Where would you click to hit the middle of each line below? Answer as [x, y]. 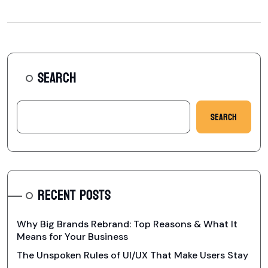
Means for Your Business [72, 237]
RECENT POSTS [74, 196]
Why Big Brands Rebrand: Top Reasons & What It [127, 224]
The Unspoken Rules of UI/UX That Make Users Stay [133, 255]
